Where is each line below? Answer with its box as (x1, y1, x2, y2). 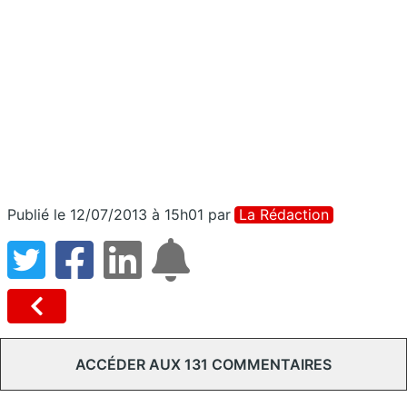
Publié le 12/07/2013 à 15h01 (7, 204, 203, 223)
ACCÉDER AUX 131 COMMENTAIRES (75, 354, 332, 373)
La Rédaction (239, 204, 329, 223)
